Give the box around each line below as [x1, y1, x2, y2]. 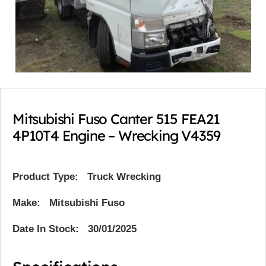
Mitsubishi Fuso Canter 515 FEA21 [12, 109, 220, 128]
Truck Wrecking [87, 171, 161, 183]
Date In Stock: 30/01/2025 [12, 223, 137, 235]
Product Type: [12, 171, 78, 183]
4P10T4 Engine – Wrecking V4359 [12, 126, 221, 144]
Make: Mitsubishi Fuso [12, 197, 125, 209]
